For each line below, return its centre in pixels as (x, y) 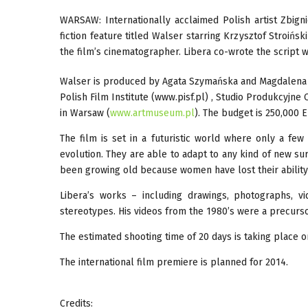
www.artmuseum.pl (152, 113)
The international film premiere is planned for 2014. (174, 262)
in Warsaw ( (85, 113)
